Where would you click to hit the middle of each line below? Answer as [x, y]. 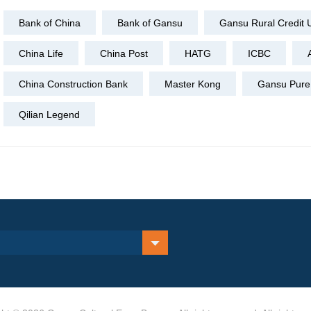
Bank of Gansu [150, 23]
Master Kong [193, 84]
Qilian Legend [49, 114]
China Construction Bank [73, 84]
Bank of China [50, 23]
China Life [41, 53]
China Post [124, 53]
